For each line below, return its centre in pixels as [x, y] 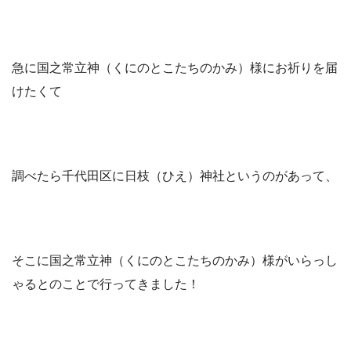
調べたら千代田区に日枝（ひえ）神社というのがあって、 [175, 176]
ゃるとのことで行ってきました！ [106, 284]
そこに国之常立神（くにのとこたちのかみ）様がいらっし [175, 261]
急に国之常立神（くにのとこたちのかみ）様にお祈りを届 [175, 68]
